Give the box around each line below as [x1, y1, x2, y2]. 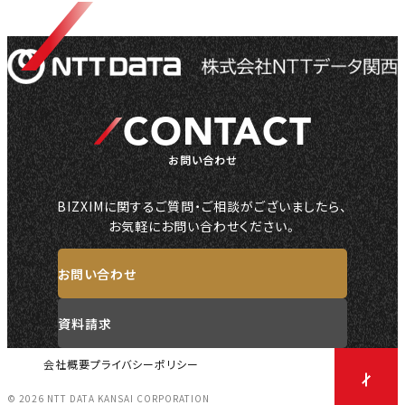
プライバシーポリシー [90, 355, 199, 372]
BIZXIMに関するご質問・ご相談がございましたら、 [57, 197, 348, 216]
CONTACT [122, 108, 312, 155]
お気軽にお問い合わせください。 [108, 217, 297, 236]
